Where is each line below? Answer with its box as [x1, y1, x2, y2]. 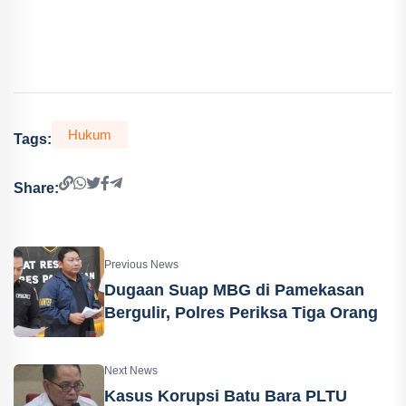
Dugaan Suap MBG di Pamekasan [104, 280, 364, 299]
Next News [104, 364, 158, 378]
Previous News [104, 257, 179, 271]
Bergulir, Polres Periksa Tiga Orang [104, 303, 378, 322]
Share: [14, 180, 59, 197]
